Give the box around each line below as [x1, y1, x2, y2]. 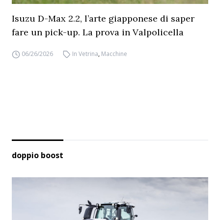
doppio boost [12, 150, 63, 161]
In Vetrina [72, 50, 99, 58]
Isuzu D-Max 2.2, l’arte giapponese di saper [12, 13, 194, 24]
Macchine [101, 50, 128, 58]
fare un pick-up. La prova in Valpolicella [12, 27, 184, 38]
